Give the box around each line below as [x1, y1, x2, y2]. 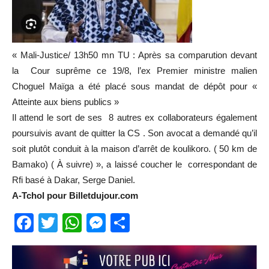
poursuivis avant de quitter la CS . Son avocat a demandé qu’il [12, 127, 257, 138]
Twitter [58, 211, 115, 234]
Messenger [106, 211, 202, 234]
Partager [130, 211, 204, 234]
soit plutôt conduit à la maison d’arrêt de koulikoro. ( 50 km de [12, 143, 257, 154]
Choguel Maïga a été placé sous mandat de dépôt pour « [12, 80, 257, 91]
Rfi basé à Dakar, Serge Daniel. [12, 174, 135, 185]
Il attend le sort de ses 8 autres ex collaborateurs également [12, 112, 257, 122]
